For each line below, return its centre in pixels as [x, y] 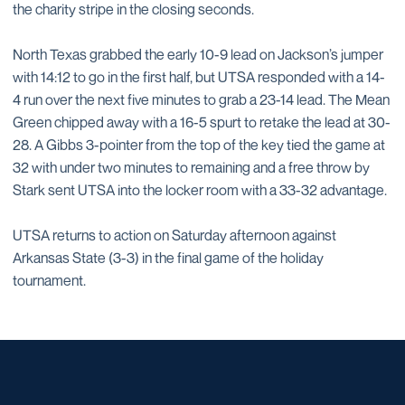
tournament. [49, 280]
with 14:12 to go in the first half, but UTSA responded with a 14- [199, 77]
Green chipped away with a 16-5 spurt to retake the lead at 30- [202, 122]
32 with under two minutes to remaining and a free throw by [191, 167]
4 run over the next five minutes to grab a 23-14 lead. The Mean [201, 99]
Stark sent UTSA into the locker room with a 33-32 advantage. [200, 190]
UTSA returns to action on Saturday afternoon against [174, 235]
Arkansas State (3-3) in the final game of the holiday [168, 258]
